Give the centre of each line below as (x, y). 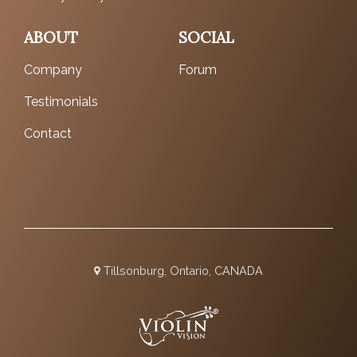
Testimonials (61, 102)
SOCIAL (206, 38)
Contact (48, 134)
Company (53, 70)
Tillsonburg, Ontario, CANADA (182, 271)
